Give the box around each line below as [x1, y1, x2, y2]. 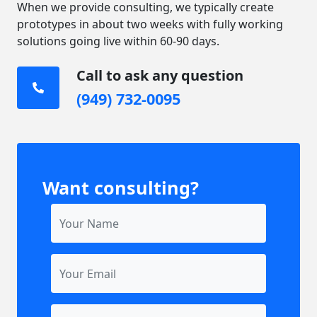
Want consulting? [42, 175, 199, 200]
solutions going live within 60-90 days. [17, 33, 219, 49]
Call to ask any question [76, 66, 243, 85]
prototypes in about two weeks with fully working [17, 16, 283, 32]
